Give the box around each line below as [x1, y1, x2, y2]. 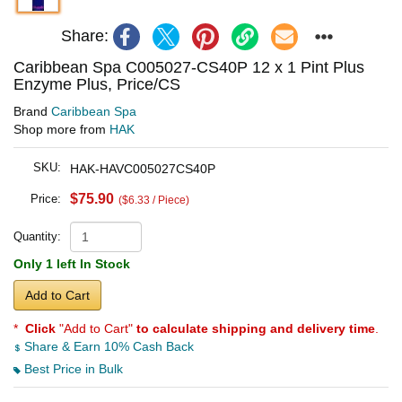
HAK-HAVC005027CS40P [70, 161, 215, 176]
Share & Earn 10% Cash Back [21, 338, 194, 354]
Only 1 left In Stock [13, 256, 130, 271]
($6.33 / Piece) [118, 193, 189, 206]
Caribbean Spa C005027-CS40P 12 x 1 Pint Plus [13, 57, 364, 76]
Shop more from [13, 121, 109, 136]
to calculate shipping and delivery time [136, 320, 375, 336]
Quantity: [13, 229, 61, 243]
